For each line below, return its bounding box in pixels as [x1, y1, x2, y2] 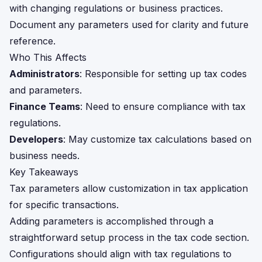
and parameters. [9, 84, 82, 96]
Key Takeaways [9, 166, 78, 178]
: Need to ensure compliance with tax [80, 101, 246, 112]
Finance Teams [9, 101, 80, 112]
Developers [9, 133, 63, 145]
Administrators [9, 68, 80, 80]
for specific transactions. [9, 199, 119, 211]
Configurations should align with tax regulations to [9, 248, 232, 260]
